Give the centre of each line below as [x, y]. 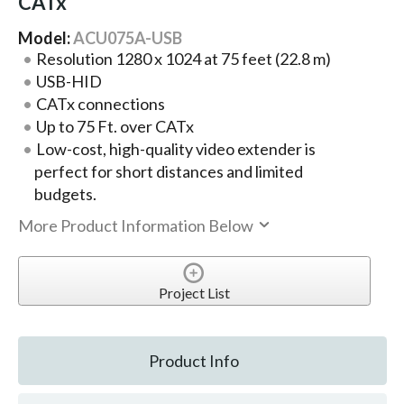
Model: [45, 38]
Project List [194, 293]
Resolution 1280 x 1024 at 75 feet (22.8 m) [183, 59]
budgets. [65, 194]
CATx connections [100, 104]
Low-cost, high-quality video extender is [175, 149]
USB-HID [69, 82]
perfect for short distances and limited [168, 172]
